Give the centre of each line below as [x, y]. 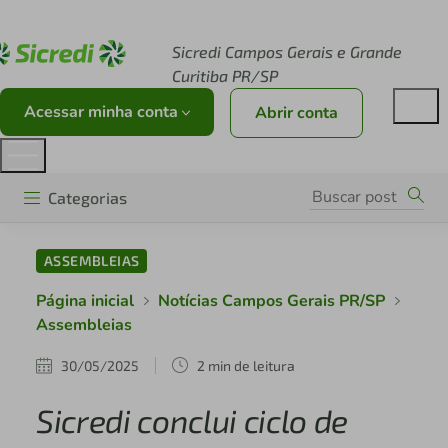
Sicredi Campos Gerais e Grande [286, 51]
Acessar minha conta [103, 112]
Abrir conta [296, 113]
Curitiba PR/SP [224, 75]
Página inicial [84, 301]
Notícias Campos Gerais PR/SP [271, 301]
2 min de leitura [245, 365]
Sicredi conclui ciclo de [192, 420]
